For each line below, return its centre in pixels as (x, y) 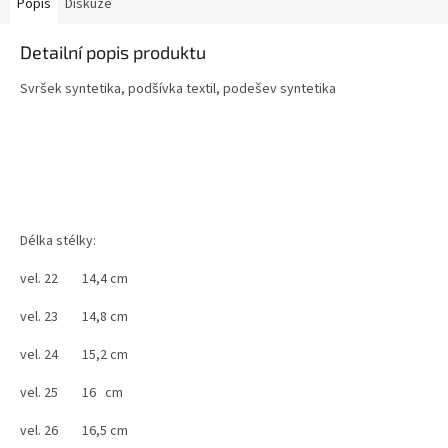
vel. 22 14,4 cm (77, 279)
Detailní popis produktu (113, 52)
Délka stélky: (58, 241)
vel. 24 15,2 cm (75, 355)
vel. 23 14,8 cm (77, 317)
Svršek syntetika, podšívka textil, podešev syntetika (178, 89)
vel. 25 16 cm (76, 393)
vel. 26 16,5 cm (77, 431)
